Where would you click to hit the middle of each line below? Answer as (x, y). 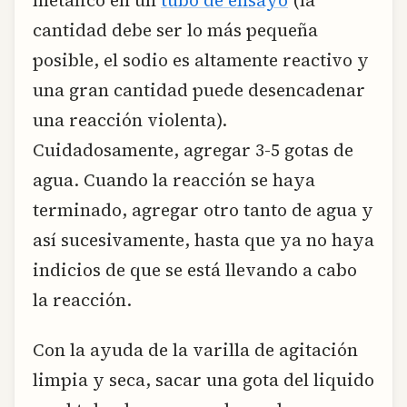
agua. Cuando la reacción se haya (174, 179)
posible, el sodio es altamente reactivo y (201, 60)
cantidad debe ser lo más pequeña (175, 30)
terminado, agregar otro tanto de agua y (203, 209)
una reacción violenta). (130, 119)
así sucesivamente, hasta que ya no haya (203, 239)
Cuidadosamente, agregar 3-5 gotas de (193, 149)
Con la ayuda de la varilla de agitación (195, 350)
